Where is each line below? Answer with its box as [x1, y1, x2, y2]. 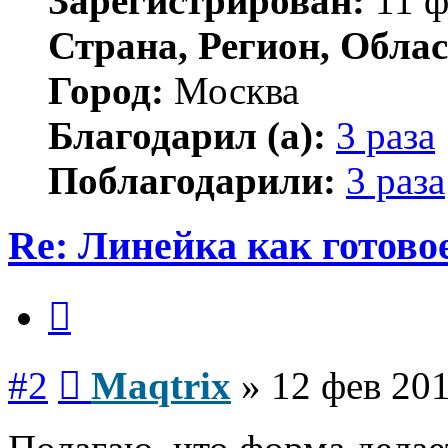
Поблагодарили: [48, 159, 336, 203]
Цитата [70, 286, 119, 304]
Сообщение [80, 355, 159, 373]
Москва [164, 69, 299, 113]
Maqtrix [91, 363, 231, 407]
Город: [48, 69, 164, 113]
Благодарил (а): [48, 114, 326, 158]
